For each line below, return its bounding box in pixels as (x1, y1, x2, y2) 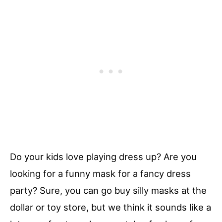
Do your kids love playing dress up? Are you (10, 151, 197, 162)
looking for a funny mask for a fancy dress (10, 167, 191, 179)
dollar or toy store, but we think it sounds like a (10, 201, 211, 213)
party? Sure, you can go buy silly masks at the (10, 184, 207, 196)
